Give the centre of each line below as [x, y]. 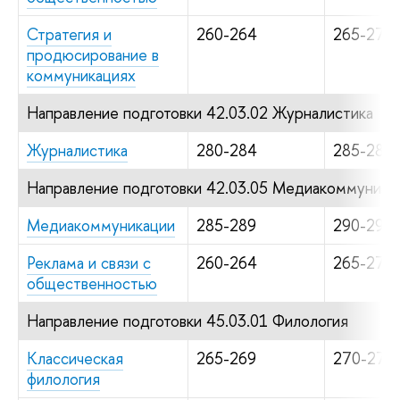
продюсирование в [93, 54]
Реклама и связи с [89, 262]
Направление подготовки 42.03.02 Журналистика [200, 112]
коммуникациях [81, 75]
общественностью [92, 283]
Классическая [75, 358]
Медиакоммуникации [101, 225]
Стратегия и [69, 34]
